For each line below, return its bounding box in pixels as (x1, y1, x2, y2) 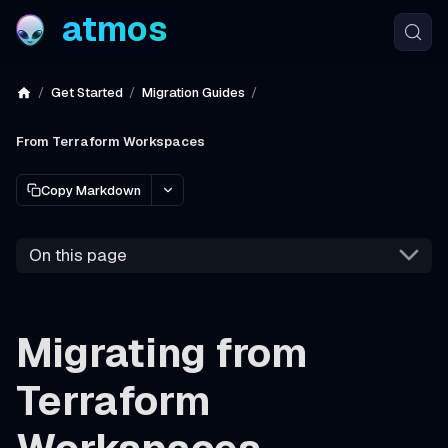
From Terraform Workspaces (16, 132, 205, 150)
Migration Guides (141, 83, 245, 101)
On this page (28, 244, 127, 267)
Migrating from (16, 326, 308, 379)
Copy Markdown (41, 181, 141, 199)
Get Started (50, 83, 123, 101)
